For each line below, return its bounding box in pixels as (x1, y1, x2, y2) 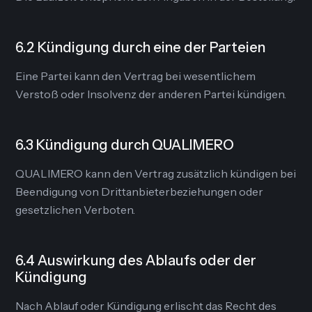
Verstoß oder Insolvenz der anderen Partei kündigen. (15, 87, 287, 101)
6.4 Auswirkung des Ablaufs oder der (15, 252, 257, 269)
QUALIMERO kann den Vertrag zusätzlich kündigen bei (15, 166, 297, 180)
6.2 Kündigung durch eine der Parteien (15, 39, 266, 56)
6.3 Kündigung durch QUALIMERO (15, 136, 235, 153)
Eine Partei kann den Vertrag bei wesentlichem (15, 69, 256, 83)
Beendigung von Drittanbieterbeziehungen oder (15, 185, 264, 198)
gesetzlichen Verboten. (15, 203, 136, 217)
